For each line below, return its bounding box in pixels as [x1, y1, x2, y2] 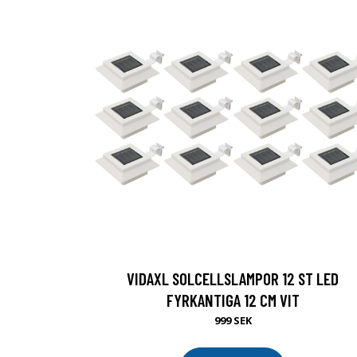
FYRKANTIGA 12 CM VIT [166, 290, 300, 310]
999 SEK [214, 313, 252, 328]
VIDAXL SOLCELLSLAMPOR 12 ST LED [127, 269, 339, 288]
